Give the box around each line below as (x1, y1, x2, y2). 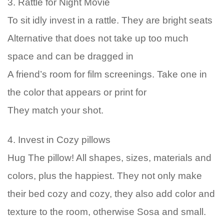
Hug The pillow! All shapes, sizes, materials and (7, 152, 211, 163)
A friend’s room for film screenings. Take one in (7, 69, 207, 79)
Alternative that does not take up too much (7, 33, 188, 43)
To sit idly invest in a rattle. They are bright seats (7, 15, 212, 25)
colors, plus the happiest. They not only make (7, 170, 202, 181)
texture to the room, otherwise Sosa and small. (7, 206, 206, 217)
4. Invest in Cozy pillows (7, 134, 110, 145)
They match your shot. (7, 105, 103, 115)
